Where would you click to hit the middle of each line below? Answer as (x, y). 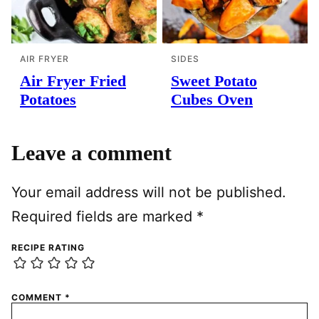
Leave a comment (91, 153)
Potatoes (48, 100)
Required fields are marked (104, 217)
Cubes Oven (212, 100)
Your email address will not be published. (149, 193)
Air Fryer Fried (73, 81)
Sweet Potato (214, 81)
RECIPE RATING (48, 248)
